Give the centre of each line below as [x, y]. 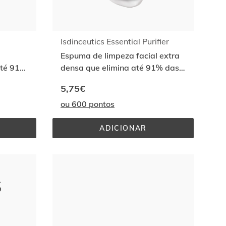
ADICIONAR [123, 128]
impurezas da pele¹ [97, 80]
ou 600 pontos [88, 104]
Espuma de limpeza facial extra [120, 55]
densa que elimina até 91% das [120, 68]
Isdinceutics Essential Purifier [115, 41]
